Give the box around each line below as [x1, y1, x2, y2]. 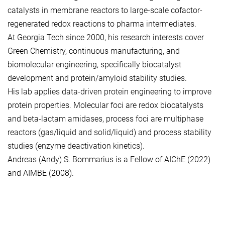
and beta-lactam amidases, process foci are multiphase [8, 114, 203, 124]
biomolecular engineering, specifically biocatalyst [8, 59, 181, 69]
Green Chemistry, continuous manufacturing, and [8, 46, 180, 56]
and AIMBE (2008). [8, 168, 74, 178]
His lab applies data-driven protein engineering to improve [8, 86, 211, 96]
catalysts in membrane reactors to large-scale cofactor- [8, 5, 202, 15]
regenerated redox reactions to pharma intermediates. [8, 19, 196, 29]
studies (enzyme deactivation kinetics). [8, 141, 145, 151]
